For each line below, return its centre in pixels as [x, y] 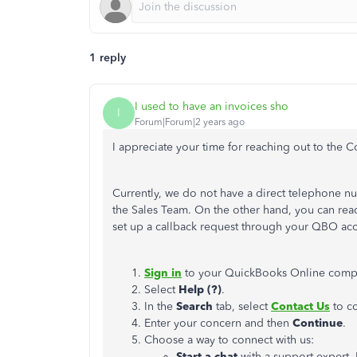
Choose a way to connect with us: [229, 340]
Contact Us [300, 306]
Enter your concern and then [218, 323]
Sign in [163, 273]
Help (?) [200, 290]
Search [194, 306]
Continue [318, 323]
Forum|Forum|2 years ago [190, 122]
